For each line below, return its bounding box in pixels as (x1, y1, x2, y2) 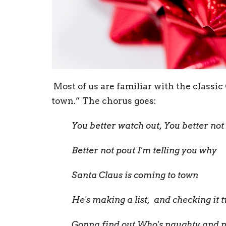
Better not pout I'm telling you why (72, 145, 217, 156)
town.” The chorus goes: (51, 96, 156, 106)
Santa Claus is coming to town (72, 170, 198, 181)
